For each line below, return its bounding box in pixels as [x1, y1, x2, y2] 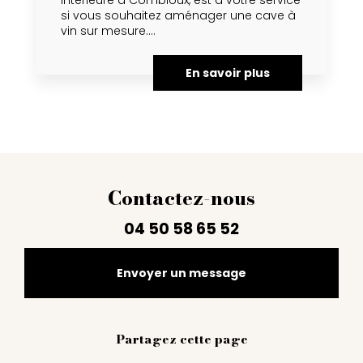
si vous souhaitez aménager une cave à [61, 7, 296, 24]
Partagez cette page [115, 330, 248, 349]
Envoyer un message [117, 265, 246, 282]
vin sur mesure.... [61, 23, 156, 40]
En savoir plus [186, 65, 270, 82]
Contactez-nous [108, 183, 255, 214]
